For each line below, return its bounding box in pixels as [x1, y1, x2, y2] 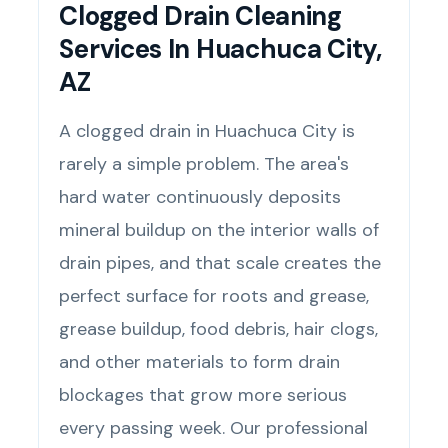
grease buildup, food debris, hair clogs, [59, 317, 379, 342]
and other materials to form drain [59, 350, 341, 375]
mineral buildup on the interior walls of [59, 218, 380, 243]
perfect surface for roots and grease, [59, 284, 370, 309]
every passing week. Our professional [59, 416, 369, 441]
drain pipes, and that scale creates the [59, 251, 382, 276]
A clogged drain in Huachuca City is [59, 119, 356, 144]
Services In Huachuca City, [59, 32, 382, 67]
